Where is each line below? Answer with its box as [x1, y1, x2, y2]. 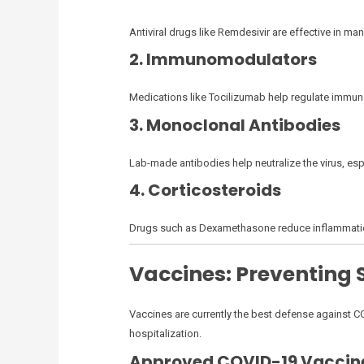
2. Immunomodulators [128, 48, 317, 71]
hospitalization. [128, 327, 201, 340]
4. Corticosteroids [128, 179, 281, 202]
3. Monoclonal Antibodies [128, 113, 340, 136]
